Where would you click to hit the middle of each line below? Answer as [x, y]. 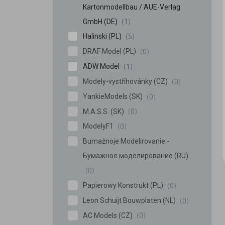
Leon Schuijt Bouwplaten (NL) [130, 200]
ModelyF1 [99, 126]
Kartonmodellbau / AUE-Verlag [132, 7]
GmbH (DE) [101, 21]
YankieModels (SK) [114, 96]
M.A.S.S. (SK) [104, 111]
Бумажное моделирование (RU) [136, 156]
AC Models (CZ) [108, 215]
